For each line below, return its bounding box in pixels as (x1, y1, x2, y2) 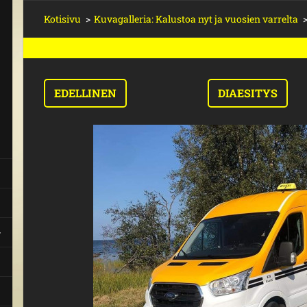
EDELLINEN (54, 86, 116, 100)
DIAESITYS (217, 86, 278, 100)
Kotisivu (44, 12, 81, 25)
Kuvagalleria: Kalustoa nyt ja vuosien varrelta (94, 12, 298, 25)
